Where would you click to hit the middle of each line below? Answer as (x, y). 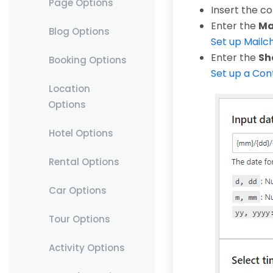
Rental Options (84, 162)
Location (69, 89)
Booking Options (87, 60)
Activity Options (87, 248)
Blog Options (79, 31)
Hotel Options (81, 133)
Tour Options (79, 219)
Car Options (77, 190)
